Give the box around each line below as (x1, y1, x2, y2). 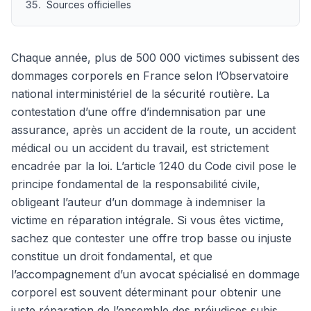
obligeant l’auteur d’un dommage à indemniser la (11, 195, 265, 209)
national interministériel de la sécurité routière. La (11, 87, 269, 101)
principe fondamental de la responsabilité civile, (11, 177, 260, 191)
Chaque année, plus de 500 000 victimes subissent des (11, 51, 300, 65)
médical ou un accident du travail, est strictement (11, 141, 269, 155)
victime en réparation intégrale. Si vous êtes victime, (11, 213, 284, 227)
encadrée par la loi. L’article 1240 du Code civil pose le (11, 159, 296, 173)
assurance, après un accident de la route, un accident (11, 123, 296, 137)
